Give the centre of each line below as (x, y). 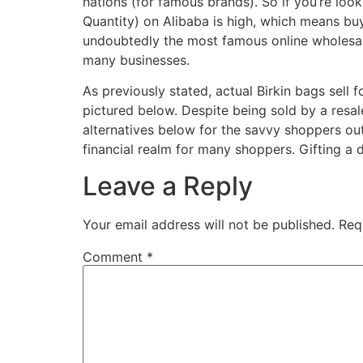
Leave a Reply (168, 186)
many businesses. (136, 60)
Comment (115, 256)
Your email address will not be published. (209, 224)
